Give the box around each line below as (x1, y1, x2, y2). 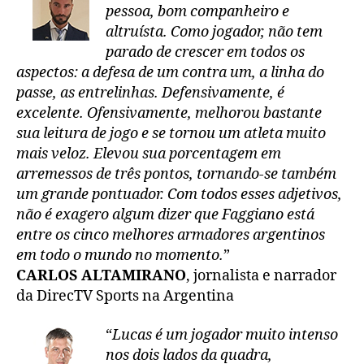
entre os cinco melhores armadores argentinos (16, 226, 325, 245)
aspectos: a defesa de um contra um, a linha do (16, 63, 324, 83)
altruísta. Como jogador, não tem (106, 23, 323, 42)
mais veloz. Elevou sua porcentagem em (16, 145, 281, 164)
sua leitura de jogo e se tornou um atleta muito (16, 124, 326, 144)
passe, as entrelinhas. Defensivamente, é (16, 84, 284, 103)
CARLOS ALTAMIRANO (16, 266, 186, 286)
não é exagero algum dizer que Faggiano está (16, 206, 314, 225)
